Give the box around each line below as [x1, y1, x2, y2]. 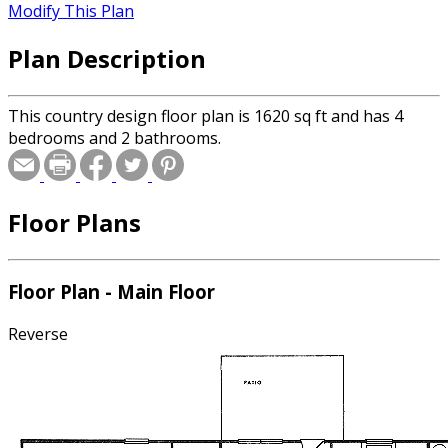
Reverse [8, 323, 68, 346]
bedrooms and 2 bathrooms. [8, 126, 221, 149]
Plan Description [8, 41, 206, 75]
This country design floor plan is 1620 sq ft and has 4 [8, 104, 403, 127]
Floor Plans [8, 205, 141, 239]
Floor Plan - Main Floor [8, 279, 215, 305]
